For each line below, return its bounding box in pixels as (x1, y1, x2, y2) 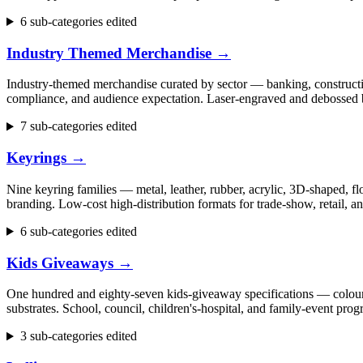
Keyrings (6, 149, 66, 167)
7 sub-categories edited (19, 119, 137, 134)
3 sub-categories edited (19, 329, 137, 344)
